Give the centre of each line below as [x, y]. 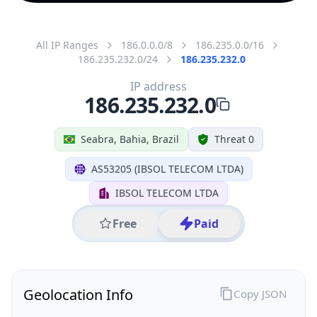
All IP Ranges [67, 45]
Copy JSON [260, 293]
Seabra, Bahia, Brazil [129, 139]
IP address [158, 86]
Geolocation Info [78, 294]
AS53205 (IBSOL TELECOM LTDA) [167, 168]
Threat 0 [234, 139]
